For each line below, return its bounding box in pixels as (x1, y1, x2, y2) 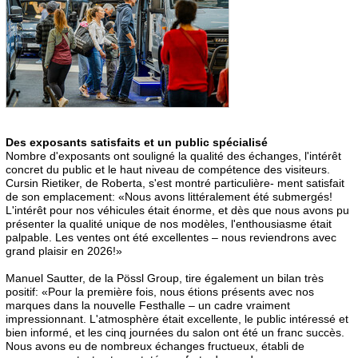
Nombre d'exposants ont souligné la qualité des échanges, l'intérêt (6, 149, 341, 162)
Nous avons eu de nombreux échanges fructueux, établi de (6, 339, 304, 352)
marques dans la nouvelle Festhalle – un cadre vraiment (6, 298, 290, 312)
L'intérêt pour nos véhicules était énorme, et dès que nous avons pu (6, 203, 349, 217)
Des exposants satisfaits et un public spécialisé (6, 135, 268, 149)
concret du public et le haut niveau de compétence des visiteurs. (6, 162, 330, 176)
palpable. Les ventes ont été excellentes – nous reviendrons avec (6, 230, 336, 244)
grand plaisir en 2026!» (6, 244, 122, 257)
